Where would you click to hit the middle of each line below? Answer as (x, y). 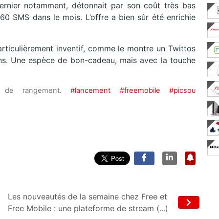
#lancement (91, 91)
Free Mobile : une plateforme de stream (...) (88, 208)
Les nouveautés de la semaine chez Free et (88, 197)
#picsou (183, 91)
